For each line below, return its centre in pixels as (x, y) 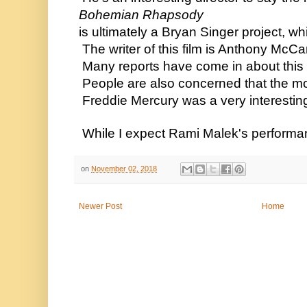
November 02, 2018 (124, 169)
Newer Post (100, 207)
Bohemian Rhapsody (139, 15)
